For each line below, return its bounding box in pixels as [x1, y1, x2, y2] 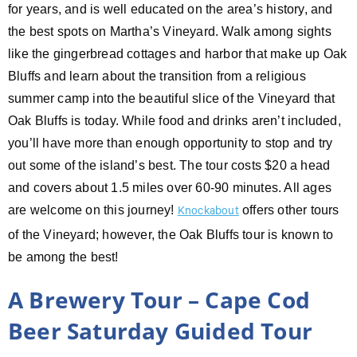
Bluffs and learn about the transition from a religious [8, 69, 306, 83]
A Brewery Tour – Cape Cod [8, 284, 311, 315]
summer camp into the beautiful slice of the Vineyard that [8, 91, 335, 105]
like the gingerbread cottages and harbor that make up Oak [8, 46, 347, 61]
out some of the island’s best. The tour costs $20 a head [8, 158, 331, 172]
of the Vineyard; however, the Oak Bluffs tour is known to [8, 227, 334, 241]
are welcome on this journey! [8, 202, 178, 217]
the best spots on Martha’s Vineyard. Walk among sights [8, 24, 331, 38]
